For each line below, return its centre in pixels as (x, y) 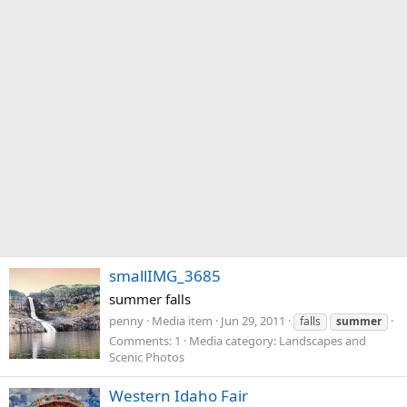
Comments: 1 (145, 340)
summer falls (150, 299)
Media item (182, 320)
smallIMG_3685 (165, 276)
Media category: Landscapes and (278, 340)
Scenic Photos (147, 357)
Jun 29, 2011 (253, 320)
